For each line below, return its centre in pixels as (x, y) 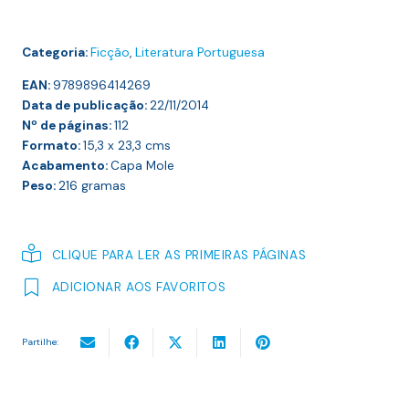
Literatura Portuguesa (200, 53)
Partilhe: (40, 342)
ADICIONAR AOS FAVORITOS (139, 287)
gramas (102, 186)
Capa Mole (142, 166)
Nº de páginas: (68, 126)
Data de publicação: (86, 106)
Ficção (110, 53)
